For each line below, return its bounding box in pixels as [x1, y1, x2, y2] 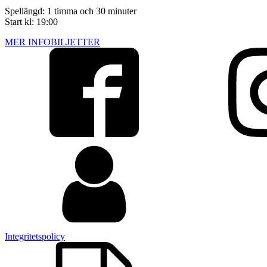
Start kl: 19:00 [5, 17, 58, 27]
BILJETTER [51, 37, 100, 48]
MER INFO [5, 37, 51, 48]
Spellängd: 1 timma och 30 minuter [5, 6, 136, 17]
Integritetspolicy [5, 231, 65, 242]
